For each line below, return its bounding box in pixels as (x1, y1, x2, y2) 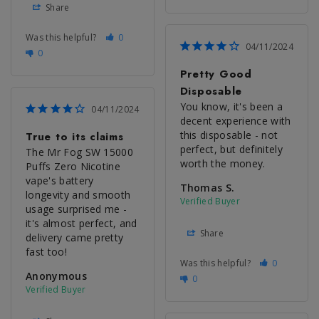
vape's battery (26, 173, 94, 187)
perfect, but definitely (179, 142, 283, 156)
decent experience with (179, 113, 291, 127)
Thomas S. (179, 180, 235, 194)
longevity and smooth (26, 187, 131, 202)
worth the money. (179, 156, 266, 170)
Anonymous (26, 268, 87, 283)
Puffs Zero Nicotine (26, 159, 121, 173)
